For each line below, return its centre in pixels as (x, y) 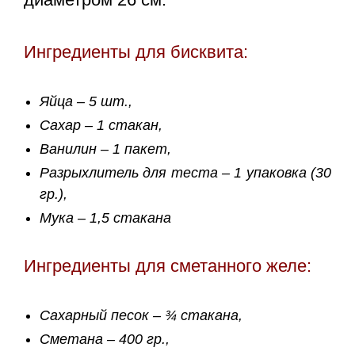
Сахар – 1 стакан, (101, 126)
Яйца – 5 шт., (86, 102)
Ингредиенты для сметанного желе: (168, 266)
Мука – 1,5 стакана (105, 218)
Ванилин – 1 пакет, (105, 149)
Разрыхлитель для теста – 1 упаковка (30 (185, 173)
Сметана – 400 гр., (105, 340)
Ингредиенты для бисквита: (136, 52)
